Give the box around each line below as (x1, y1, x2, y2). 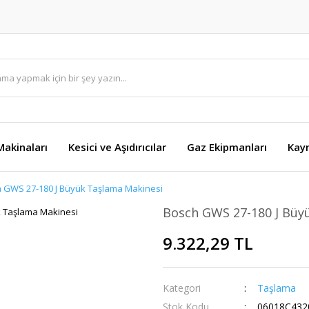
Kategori (163, 281, 201, 295)
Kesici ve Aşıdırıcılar (68, 140, 166, 154)
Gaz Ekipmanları (187, 140, 267, 154)
